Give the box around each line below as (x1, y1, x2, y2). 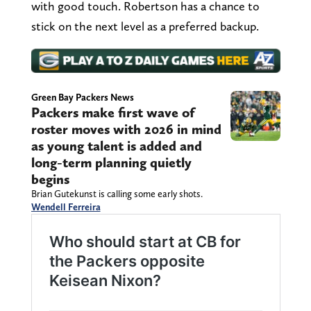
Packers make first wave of (31, 104, 195, 121)
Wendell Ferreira (31, 201, 101, 213)
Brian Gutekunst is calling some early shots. (31, 188, 203, 200)
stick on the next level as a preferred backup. (31, 18, 259, 33)
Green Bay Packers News (31, 92, 134, 103)
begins (31, 171, 69, 188)
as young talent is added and (31, 137, 202, 155)
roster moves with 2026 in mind (31, 121, 221, 138)
